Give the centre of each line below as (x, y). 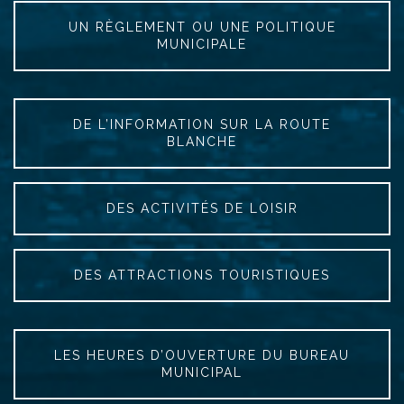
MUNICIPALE (202, 45)
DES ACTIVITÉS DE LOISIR (202, 209)
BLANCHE (202, 142)
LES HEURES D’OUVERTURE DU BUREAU (202, 356)
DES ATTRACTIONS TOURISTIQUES (202, 275)
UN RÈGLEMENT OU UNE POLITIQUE (202, 28)
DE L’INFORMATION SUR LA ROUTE (202, 125)
